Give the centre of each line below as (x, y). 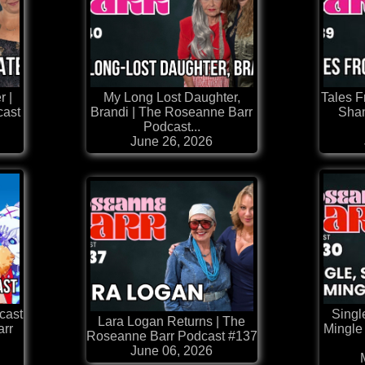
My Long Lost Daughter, (172, 98)
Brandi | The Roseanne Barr (172, 112)
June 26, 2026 (172, 142)
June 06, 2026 (172, 351)
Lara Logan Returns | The (172, 322)
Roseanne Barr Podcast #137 (172, 336)
